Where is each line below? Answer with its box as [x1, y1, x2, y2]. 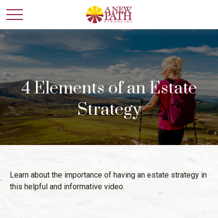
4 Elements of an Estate [21, 78, 197, 99]
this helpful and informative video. [10, 182, 125, 191]
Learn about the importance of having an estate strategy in [10, 170, 207, 180]
